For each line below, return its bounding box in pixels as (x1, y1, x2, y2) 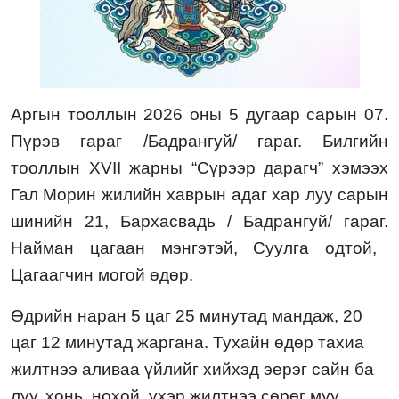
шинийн (11, 212, 73, 232)
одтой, (325, 239, 378, 258)
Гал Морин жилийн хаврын (11, 185, 232, 205)
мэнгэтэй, (160, 239, 238, 258)
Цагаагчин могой (11, 265, 150, 285)
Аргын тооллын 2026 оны (11, 105, 229, 125)
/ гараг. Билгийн (232, 132, 388, 151)
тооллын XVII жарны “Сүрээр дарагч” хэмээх (11, 159, 388, 178)
